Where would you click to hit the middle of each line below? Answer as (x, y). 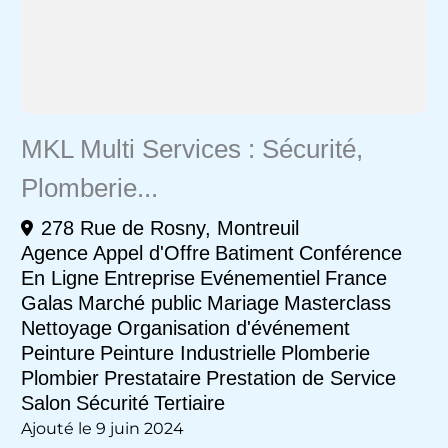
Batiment (254, 252)
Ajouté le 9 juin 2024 (102, 428)
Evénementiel (259, 277)
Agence (54, 252)
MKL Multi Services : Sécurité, (191, 148)
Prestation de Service (300, 377)
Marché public (139, 302)
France (355, 277)
